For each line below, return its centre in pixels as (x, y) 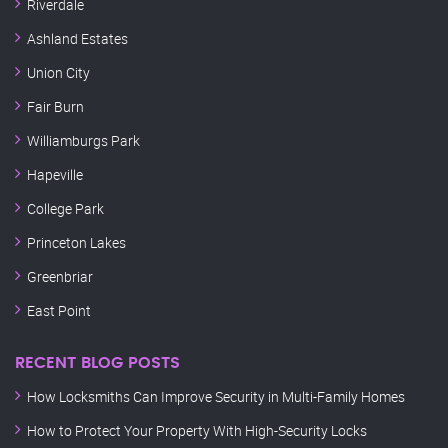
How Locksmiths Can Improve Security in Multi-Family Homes (216, 397)
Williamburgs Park (83, 141)
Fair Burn (55, 107)
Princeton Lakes (76, 243)
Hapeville (55, 175)
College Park (65, 209)
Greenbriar (60, 277)
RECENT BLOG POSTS (97, 363)
